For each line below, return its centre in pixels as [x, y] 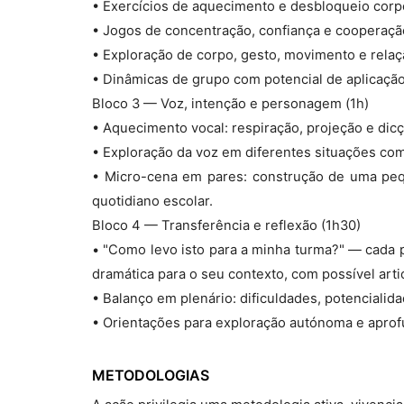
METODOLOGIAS [151, 375]
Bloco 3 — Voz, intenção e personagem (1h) [230, 104]
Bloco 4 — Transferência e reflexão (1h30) [226, 225]
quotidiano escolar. [152, 201]
